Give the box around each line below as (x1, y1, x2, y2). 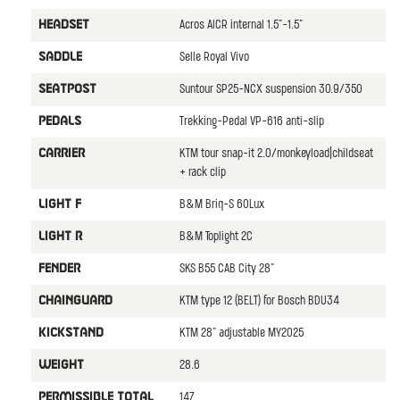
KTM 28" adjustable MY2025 (179, 326, 304, 340)
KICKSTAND (37, 327, 104, 338)
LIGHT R (37, 230, 82, 242)
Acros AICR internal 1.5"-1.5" (179, 18, 303, 32)
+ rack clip (179, 165, 226, 179)
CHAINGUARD (37, 295, 112, 306)
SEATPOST (37, 83, 96, 95)
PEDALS (37, 115, 81, 127)
